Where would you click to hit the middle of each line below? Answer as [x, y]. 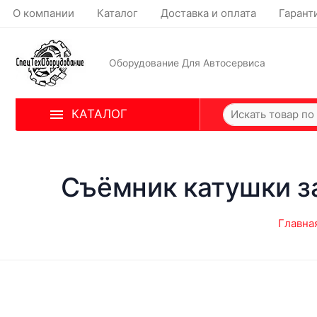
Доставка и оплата [208, 13]
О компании [44, 13]
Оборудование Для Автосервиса [187, 63]
